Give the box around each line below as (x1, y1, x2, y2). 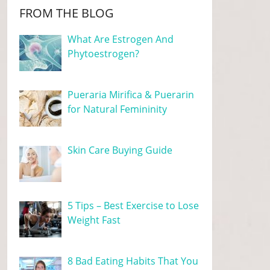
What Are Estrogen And (67, 33, 174, 46)
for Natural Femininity (67, 102, 168, 116)
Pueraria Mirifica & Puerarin (67, 88, 195, 101)
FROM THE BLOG (19, 5, 115, 21)
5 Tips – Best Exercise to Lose (67, 199, 199, 212)
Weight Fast (67, 213, 121, 227)
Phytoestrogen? (67, 47, 140, 60)
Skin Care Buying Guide (67, 143, 173, 157)
